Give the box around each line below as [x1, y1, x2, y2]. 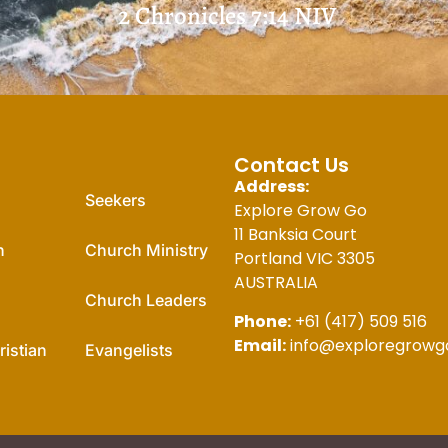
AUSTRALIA [234, 271, 318, 295]
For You [69, 151, 144, 180]
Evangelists [85, 340, 173, 361]
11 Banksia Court [234, 223, 357, 247]
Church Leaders [85, 290, 207, 311]
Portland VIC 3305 [234, 247, 375, 271]
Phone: [234, 309, 291, 333]
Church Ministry [85, 240, 208, 261]
